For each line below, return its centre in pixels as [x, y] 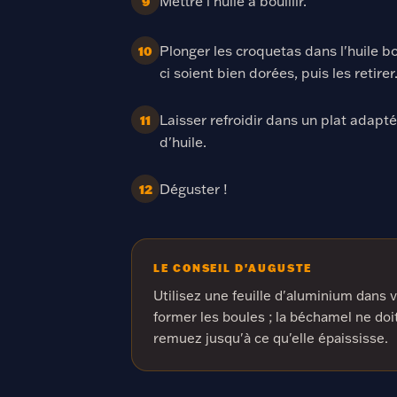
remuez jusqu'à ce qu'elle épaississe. [271, 338]
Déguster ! [194, 189]
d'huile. [183, 142]
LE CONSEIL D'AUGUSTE [233, 268]
